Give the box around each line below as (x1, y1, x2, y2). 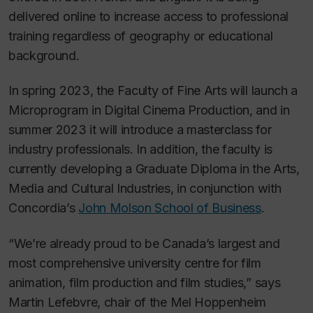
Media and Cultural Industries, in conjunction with (8, 181, 282, 196)
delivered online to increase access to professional (8, 8, 289, 24)
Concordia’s (8, 201, 79, 216)
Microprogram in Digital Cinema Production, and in (8, 103, 290, 118)
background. (8, 48, 80, 63)
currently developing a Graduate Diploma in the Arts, (8, 161, 300, 177)
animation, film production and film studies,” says (8, 275, 281, 290)
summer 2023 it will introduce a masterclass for (8, 122, 272, 138)
